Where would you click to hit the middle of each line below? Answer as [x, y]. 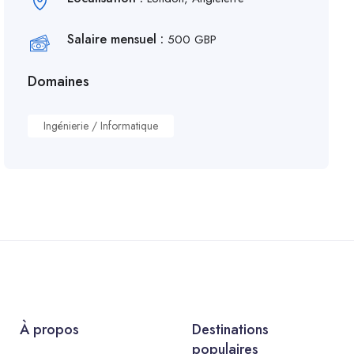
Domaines [59, 81]
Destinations [230, 330]
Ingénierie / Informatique [101, 126]
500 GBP [192, 40]
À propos [50, 330]
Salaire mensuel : [118, 39]
